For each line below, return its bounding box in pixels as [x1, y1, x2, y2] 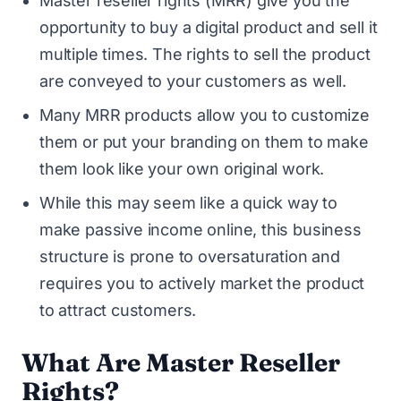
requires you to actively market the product [39, 273, 365, 293]
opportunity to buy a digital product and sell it [39, 17, 378, 37]
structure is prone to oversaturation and [39, 246, 340, 266]
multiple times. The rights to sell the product [39, 44, 371, 64]
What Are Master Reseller [21, 346, 340, 378]
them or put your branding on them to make [39, 132, 369, 151]
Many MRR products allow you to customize [39, 105, 370, 124]
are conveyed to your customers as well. [39, 71, 346, 90]
